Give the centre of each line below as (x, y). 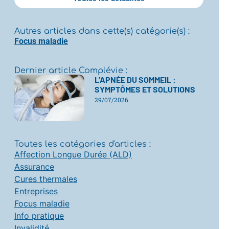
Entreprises (36, 191)
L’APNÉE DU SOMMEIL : (135, 80)
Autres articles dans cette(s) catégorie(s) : (102, 31)
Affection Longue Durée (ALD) (73, 154)
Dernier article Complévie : (71, 71)
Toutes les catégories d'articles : (82, 144)
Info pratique (39, 215)
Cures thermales (45, 179)
